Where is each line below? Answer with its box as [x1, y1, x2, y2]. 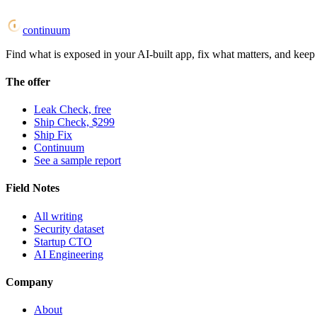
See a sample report [34, 154, 121, 167]
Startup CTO [34, 235, 92, 248]
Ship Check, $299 [34, 116, 115, 129]
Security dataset [34, 222, 104, 235]
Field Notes [6, 182, 59, 195]
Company [6, 275, 53, 288]
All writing [34, 209, 83, 222]
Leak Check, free [34, 103, 111, 116]
